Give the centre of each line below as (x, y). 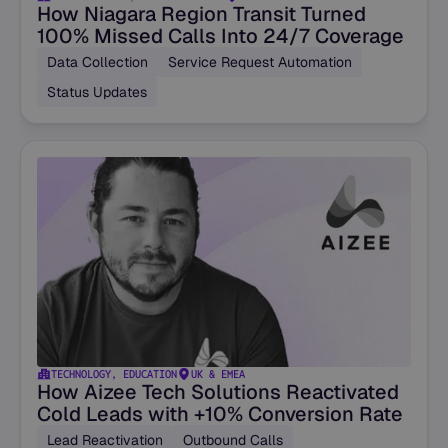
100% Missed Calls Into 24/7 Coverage (220, 35)
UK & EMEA (218, 373)
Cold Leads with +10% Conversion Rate (220, 413)
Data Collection (97, 61)
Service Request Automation (260, 61)
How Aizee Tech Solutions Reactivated (218, 391)
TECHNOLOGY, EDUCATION (114, 373)
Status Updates (97, 91)
